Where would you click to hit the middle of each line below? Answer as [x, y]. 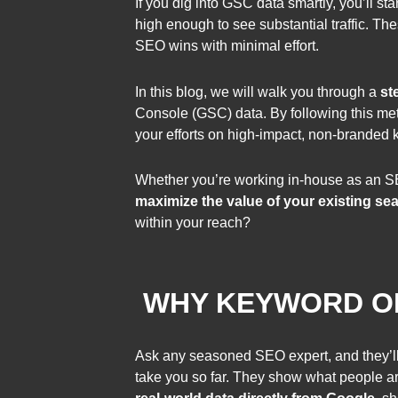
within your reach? [193, 222]
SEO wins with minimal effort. [227, 46]
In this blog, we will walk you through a [258, 92]
